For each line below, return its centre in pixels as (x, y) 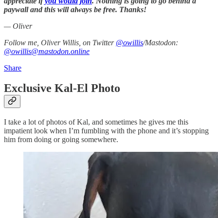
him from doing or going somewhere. (61, 140)
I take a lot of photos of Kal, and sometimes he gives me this (96, 122)
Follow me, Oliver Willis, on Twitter (60, 42)
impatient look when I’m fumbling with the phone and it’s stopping (106, 131)
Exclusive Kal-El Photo (62, 88)
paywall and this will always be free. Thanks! (75, 9)
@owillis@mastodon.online (47, 51)
